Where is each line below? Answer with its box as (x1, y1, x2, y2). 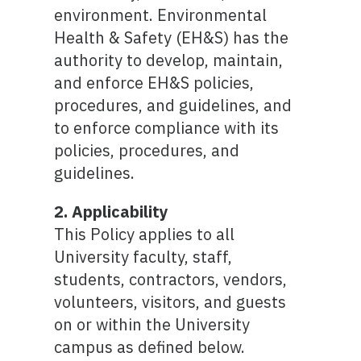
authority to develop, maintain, (54, 49, 284, 71)
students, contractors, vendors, (54, 268, 288, 290)
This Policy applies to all (54, 223, 235, 245)
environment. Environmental (54, 4, 268, 26)
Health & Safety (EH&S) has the (54, 27, 289, 48)
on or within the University (54, 313, 251, 335)
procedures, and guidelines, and (54, 94, 293, 116)
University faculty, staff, (54, 246, 233, 268)
